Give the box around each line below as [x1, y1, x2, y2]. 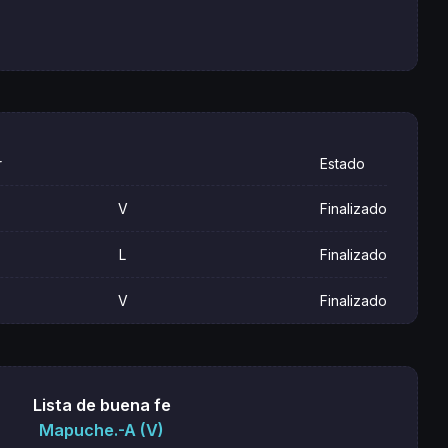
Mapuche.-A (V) [39, 420, 165, 441]
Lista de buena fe [32, 394, 171, 415]
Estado [320, 155, 365, 173]
